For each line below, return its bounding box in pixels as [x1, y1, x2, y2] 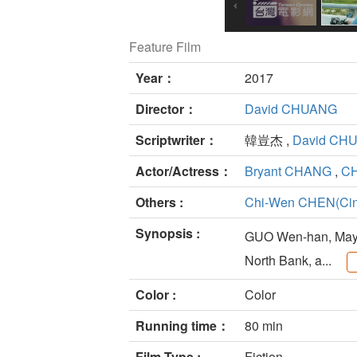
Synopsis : [135, 224, 200, 243]
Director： [135, 100, 197, 119]
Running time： [135, 316, 229, 335]
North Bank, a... [245, 251, 335, 270]
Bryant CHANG [245, 162, 331, 181]
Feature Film [129, 37, 201, 57]
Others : [135, 193, 183, 212]
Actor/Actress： [135, 162, 232, 181]
